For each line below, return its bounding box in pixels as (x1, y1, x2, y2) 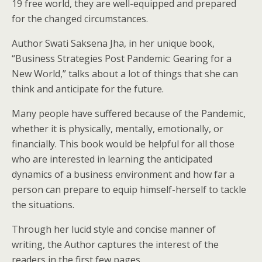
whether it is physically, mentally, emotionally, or (12, 122, 223, 135)
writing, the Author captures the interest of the (12, 238, 219, 251)
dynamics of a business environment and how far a (12, 168, 235, 181)
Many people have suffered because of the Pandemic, (12, 107, 246, 120)
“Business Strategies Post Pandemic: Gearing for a (12, 52, 232, 65)
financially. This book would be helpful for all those (12, 137, 235, 150)
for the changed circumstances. (12, 12, 148, 25)
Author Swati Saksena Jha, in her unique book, (12, 37, 215, 50)
